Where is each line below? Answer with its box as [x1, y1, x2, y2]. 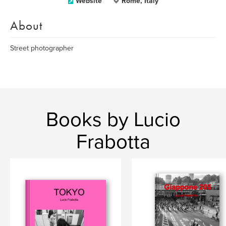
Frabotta [76, 130, 150, 154]
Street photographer [10, 44, 74, 52]
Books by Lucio [45, 107, 181, 132]
